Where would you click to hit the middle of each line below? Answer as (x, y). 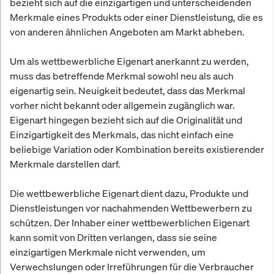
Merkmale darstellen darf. (65, 164)
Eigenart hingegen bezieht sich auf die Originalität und (126, 120)
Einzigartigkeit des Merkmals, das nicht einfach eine (122, 135)
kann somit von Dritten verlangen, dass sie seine (113, 238)
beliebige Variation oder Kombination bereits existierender (137, 150)
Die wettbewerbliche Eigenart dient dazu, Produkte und (129, 194)
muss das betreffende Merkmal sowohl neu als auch (122, 76)
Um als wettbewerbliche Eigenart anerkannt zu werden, (129, 61)
